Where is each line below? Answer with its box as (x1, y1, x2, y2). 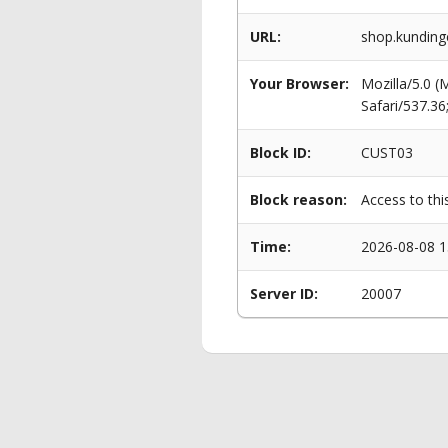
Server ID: (250, 284, 318, 303)
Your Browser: (250, 74, 349, 93)
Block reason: (250, 190, 347, 209)
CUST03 (361, 143, 413, 162)
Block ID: (250, 143, 311, 162)
